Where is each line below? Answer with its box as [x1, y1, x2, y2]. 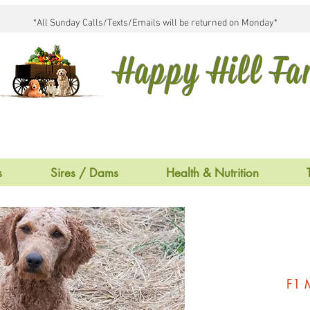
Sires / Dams [50, 165, 118, 181]
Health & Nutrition [165, 165, 259, 181]
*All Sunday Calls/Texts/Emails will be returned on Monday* [33, 17, 277, 29]
